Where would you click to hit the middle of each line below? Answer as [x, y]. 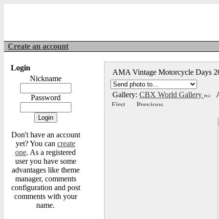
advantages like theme [45, 170]
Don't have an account [45, 135]
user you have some [45, 161]
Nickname [45, 78]
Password [45, 98]
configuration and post [45, 187]
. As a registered [51, 152]
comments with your [45, 196]
